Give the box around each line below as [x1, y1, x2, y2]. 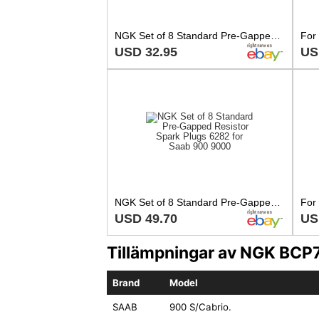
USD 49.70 [114, 211, 177, 226]
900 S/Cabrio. [169, 301, 231, 313]
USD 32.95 [114, 44, 177, 59]
